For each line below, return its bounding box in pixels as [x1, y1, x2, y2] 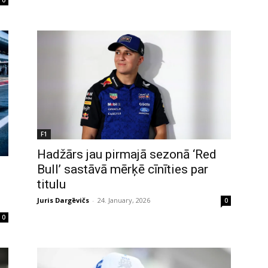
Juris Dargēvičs [37, 196, 89, 205]
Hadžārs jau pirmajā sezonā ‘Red [37, 147, 217, 162]
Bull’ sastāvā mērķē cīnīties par [37, 162, 208, 177]
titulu [37, 177, 66, 192]
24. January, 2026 [98, 196, 150, 205]
